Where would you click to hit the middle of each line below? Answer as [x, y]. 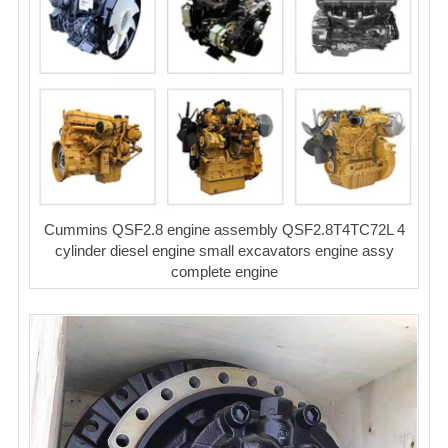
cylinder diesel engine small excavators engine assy [224, 250]
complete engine [224, 271]
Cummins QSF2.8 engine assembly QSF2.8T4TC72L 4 [224, 229]
